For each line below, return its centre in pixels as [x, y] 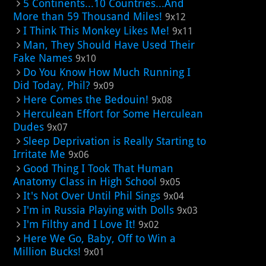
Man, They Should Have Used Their [109, 45]
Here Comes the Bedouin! [86, 99]
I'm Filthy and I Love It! [79, 224]
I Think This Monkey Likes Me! [96, 31]
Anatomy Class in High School [85, 181]
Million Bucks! [47, 251]
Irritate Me [39, 154]
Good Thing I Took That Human [98, 168]
